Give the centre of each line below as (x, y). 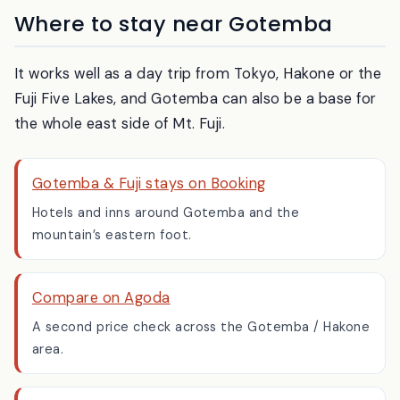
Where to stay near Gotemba (174, 71)
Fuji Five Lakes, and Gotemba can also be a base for (196, 145)
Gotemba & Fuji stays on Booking (149, 230)
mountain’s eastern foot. (112, 281)
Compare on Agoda (101, 344)
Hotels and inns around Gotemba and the (166, 258)
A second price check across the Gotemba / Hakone (201, 373)
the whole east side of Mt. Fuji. (120, 170)
